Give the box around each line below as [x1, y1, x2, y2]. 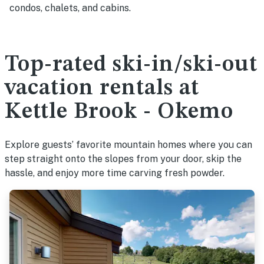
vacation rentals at [5, 77, 199, 100]
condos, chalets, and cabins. [9, 2, 131, 14]
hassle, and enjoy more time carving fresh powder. [5, 167, 225, 179]
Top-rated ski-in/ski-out [5, 54, 258, 76]
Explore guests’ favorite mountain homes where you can [5, 139, 252, 150]
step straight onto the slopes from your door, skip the [5, 153, 242, 164]
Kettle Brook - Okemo [5, 101, 233, 123]
